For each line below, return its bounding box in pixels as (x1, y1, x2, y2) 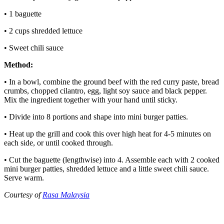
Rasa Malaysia (42, 190, 89, 199)
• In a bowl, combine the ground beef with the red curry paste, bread (4, 77, 219, 86)
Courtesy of (4, 190, 42, 199)
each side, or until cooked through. (4, 138, 113, 147)
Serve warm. (4, 173, 44, 182)
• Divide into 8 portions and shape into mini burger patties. (4, 112, 188, 121)
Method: (4, 60, 33, 69)
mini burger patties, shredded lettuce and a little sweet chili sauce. (4, 164, 209, 173)
